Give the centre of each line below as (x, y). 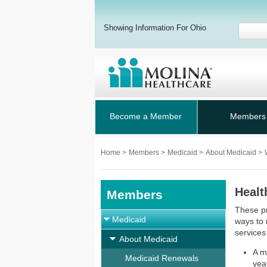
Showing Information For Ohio (155, 28)
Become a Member (146, 116)
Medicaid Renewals (162, 258)
